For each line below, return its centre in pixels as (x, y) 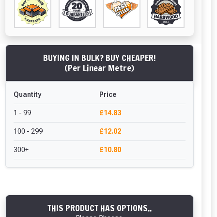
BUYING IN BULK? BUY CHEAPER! (99, 58)
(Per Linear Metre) (100, 68)
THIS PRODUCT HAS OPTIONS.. (99, 208)
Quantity (27, 95)
